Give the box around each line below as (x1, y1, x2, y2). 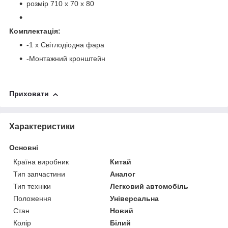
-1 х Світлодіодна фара (26, 41, 104, 49)
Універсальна (110, 194, 159, 203)
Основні (9, 144, 38, 152)
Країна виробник (13, 158, 69, 166)
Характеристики (9, 122, 75, 131)
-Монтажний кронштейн (26, 54, 105, 63)
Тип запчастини (13, 170, 65, 179)
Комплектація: (9, 27, 61, 36)
